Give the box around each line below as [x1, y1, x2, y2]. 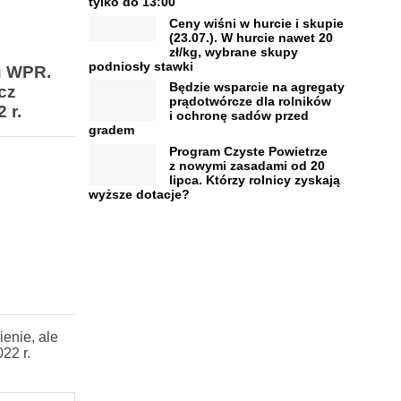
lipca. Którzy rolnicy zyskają [168, 172, 340, 187]
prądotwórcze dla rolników [168, 94, 331, 108]
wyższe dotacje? [88, 186, 190, 201]
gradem [88, 123, 134, 137]
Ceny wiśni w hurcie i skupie [168, 15, 344, 30]
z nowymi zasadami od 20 [168, 158, 325, 173]
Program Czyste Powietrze [168, 143, 328, 158]
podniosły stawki [88, 58, 193, 73]
